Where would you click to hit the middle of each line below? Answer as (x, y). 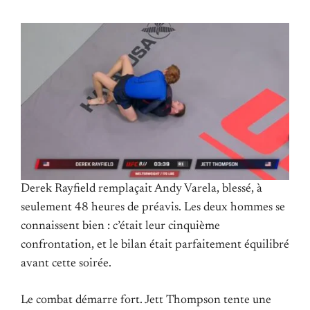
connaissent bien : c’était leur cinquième (120, 227)
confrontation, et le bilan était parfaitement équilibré (155, 245)
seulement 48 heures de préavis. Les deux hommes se (153, 208)
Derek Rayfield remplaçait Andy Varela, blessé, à (142, 189)
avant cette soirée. (66, 264)
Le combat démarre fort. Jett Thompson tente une (146, 301)
